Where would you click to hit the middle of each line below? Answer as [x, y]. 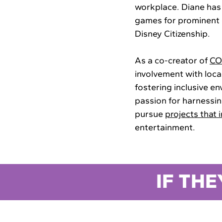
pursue [150, 114]
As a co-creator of [172, 61]
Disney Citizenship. [172, 34]
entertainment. [165, 128]
